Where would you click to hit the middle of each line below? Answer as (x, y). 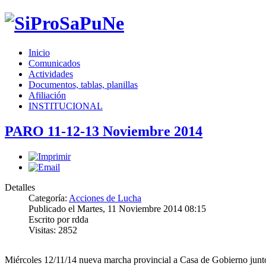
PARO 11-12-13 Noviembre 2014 (104, 131)
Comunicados (54, 63)
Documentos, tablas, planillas (83, 84)
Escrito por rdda (58, 219)
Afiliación (47, 95)
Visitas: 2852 (53, 230)
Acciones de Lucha (105, 198)
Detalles (20, 187)
